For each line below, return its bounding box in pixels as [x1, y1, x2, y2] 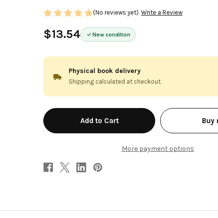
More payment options [121, 144, 194, 153]
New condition [92, 31, 130, 38]
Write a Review [141, 9, 182, 17]
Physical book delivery [69, 66, 141, 75]
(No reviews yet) [93, 9, 139, 17]
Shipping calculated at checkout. [69, 77, 162, 85]
